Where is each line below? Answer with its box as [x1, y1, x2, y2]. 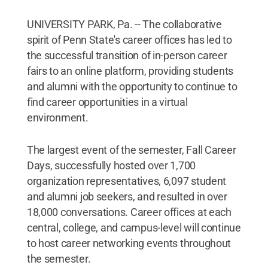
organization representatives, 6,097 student [26, 175, 227, 187]
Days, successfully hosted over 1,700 [26, 159, 196, 172]
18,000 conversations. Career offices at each [26, 206, 232, 218]
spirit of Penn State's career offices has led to [26, 33, 232, 46]
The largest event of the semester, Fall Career [26, 144, 236, 156]
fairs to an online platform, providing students [26, 65, 234, 77]
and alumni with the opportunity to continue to [26, 80, 237, 93]
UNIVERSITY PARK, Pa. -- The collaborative [26, 18, 222, 31]
